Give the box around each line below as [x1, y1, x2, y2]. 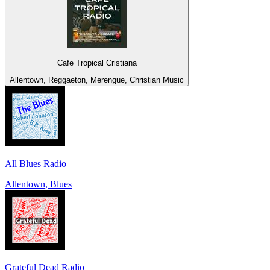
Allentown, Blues [5, 179, 72, 189]
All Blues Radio [5, 159, 66, 169]
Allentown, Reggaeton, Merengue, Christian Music [10, 75, 184, 84]
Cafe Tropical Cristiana [57, 58, 137, 67]
